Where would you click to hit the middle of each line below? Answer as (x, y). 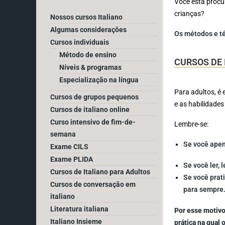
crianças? (190, 13)
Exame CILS (69, 146)
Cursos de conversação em (93, 184)
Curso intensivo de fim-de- (93, 122)
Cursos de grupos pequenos (94, 97)
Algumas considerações (88, 29)
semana (63, 134)
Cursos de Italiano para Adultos (100, 172)
